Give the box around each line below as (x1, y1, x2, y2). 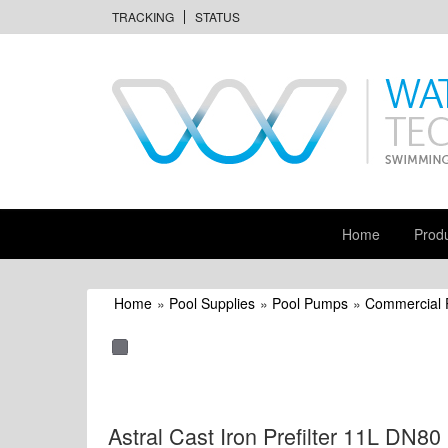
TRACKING (112, 8, 174, 25)
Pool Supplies (169, 293, 255, 313)
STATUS (195, 8, 240, 25)
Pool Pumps (272, 293, 348, 313)
